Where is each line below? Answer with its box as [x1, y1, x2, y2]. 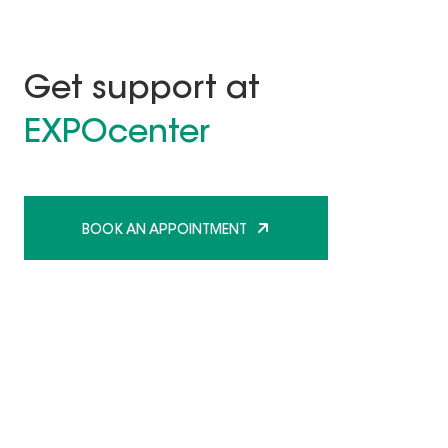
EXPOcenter [24, 118, 210, 151]
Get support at [24, 74, 260, 107]
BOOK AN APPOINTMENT [81, 223, 247, 238]
